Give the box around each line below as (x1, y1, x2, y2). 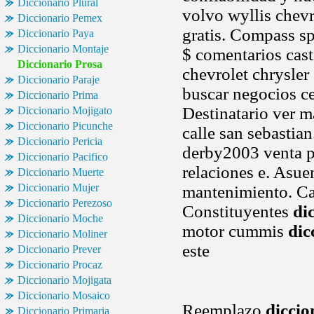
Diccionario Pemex (18, 12, 102, 24)
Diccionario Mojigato (18, 104, 112, 116)
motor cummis (182, 221, 288, 240)
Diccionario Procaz (18, 259, 102, 271)
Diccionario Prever (18, 243, 101, 255)
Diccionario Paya (18, 27, 94, 39)
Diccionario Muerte (18, 166, 104, 178)
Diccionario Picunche (18, 120, 113, 132)
